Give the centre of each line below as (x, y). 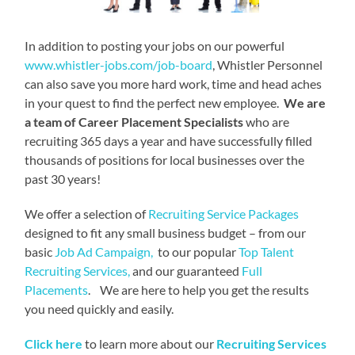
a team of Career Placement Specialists (134, 121)
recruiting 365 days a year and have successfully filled (169, 140)
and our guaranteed (186, 270)
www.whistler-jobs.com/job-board (119, 64)
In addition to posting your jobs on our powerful (156, 45)
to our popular (197, 251)
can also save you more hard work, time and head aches (174, 83)
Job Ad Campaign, (105, 251)
